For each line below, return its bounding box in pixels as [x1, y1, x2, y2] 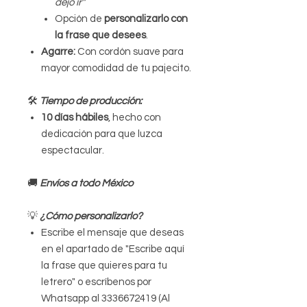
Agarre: [41, 47, 75, 58]
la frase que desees [55, 30, 146, 41]
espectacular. [41, 145, 104, 156]
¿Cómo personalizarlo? [40, 211, 143, 222]
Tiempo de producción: [40, 96, 142, 107]
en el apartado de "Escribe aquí [41, 244, 184, 255]
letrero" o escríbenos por [41, 277, 151, 288]
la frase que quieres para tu [41, 260, 167, 271]
